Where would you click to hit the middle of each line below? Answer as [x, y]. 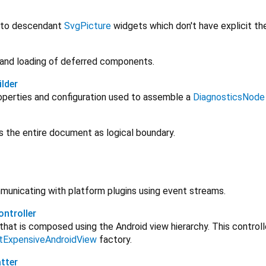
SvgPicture [88, 26]
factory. [114, 240]
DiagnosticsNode [229, 97]
